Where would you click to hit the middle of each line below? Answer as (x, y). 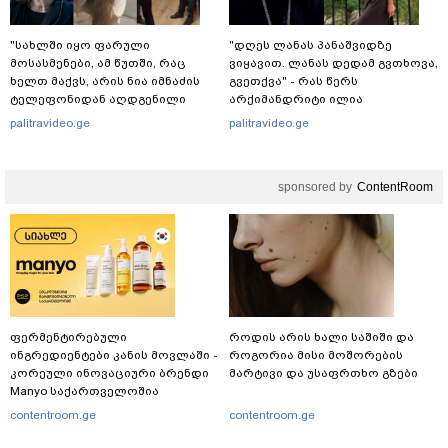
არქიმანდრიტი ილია (296, 98)
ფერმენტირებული (68, 336)
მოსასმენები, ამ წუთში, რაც (98, 62)
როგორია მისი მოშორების (316, 354)
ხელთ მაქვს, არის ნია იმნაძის (105, 80)
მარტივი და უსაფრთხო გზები (323, 372)
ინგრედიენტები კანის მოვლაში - (114, 354)
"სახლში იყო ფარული (80, 44)
